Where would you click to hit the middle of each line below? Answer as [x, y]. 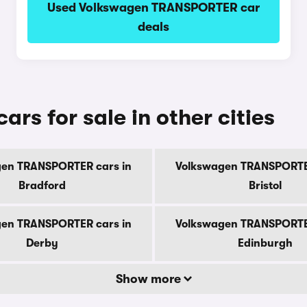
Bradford [42, 186]
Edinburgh [265, 243]
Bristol [265, 186]
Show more [149, 279]
